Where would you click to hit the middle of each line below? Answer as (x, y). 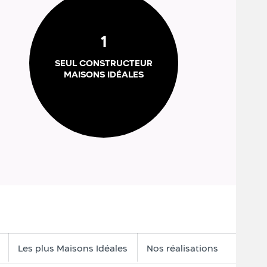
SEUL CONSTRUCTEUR (104, 63)
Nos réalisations (182, 248)
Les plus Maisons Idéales (73, 248)
